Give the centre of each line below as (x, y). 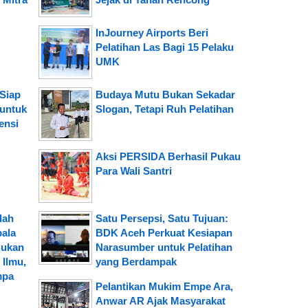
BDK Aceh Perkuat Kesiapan (164, 233)
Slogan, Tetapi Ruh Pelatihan (164, 109)
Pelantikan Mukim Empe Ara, (164, 287)
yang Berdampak (136, 262)
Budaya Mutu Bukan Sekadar (165, 95)
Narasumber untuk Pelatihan (164, 247)
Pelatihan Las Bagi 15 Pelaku (164, 47)
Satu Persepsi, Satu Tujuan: (162, 219)
